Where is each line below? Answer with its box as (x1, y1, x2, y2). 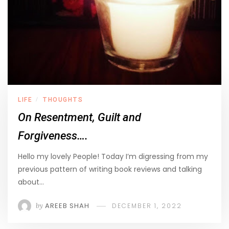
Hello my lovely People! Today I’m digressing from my (18, 151, 208, 162)
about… (18, 177, 44, 188)
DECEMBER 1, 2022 (112, 201, 182, 211)
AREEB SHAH (45, 201, 89, 211)
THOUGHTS (42, 96, 83, 104)
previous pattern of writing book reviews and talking (18, 164, 202, 175)
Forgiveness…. (18, 129, 88, 143)
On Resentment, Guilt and (18, 111, 141, 124)
